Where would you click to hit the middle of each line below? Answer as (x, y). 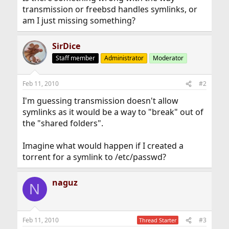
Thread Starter (158, 220)
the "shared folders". (63, 123)
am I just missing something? (79, 20)
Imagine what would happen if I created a (103, 146)
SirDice (66, 46)
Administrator (124, 58)
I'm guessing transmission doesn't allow (100, 101)
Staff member (75, 58)
